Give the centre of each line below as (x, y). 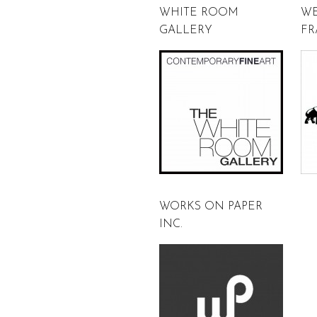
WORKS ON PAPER (211, 207)
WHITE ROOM (199, 13)
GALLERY (186, 30)
